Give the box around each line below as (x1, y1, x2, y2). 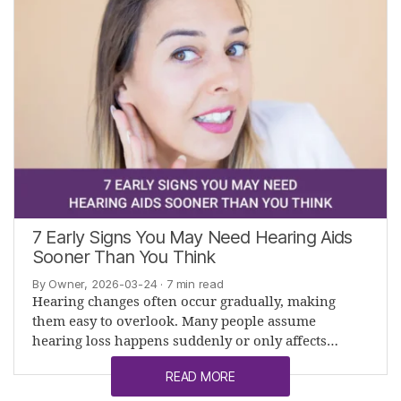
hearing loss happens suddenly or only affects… (32, 332, 338, 350)
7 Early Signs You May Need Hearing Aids (32, 226, 353, 248)
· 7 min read (157, 276, 224, 291)
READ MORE (166, 368, 235, 384)
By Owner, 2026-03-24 (32, 276, 158, 291)
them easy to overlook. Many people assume (32, 312, 316, 330)
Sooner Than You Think (32, 245, 216, 268)
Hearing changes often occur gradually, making (32, 293, 336, 311)
